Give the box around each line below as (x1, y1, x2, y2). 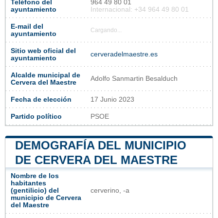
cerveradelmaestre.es (91, 50, 158, 58)
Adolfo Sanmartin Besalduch (91, 74, 178, 82)
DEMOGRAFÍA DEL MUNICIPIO (15, 138, 186, 152)
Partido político (11, 112, 62, 120)
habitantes (11, 179, 46, 187)
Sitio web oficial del (11, 47, 76, 54)
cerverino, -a (91, 186, 129, 194)
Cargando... (91, 27, 122, 33)
